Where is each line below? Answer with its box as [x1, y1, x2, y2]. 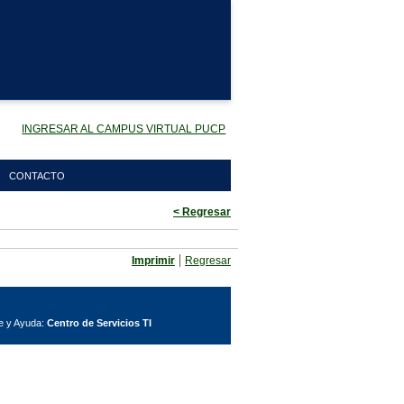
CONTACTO [9, 170, 66, 181]
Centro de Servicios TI [46, 317, 151, 328]
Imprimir [132, 254, 175, 267]
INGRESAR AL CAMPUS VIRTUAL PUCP [22, 122, 226, 135]
